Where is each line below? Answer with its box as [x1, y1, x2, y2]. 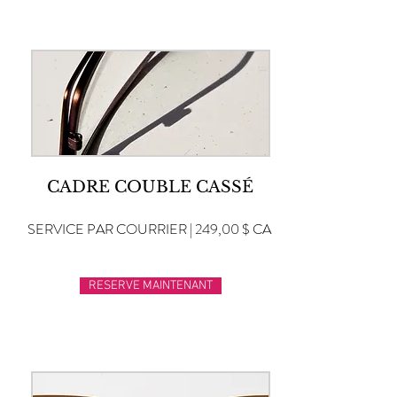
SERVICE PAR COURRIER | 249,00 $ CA [27, 219, 271, 239]
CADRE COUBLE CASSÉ [47, 177, 253, 197]
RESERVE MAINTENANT [89, 278, 213, 293]
